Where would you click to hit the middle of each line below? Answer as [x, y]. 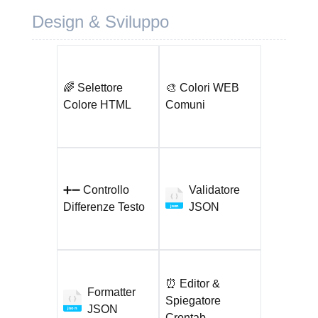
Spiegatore [193, 301]
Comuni [185, 105]
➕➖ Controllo [96, 190]
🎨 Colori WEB [202, 88]
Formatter [111, 292]
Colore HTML [97, 105]
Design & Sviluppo [100, 22]
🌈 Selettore [93, 88]
